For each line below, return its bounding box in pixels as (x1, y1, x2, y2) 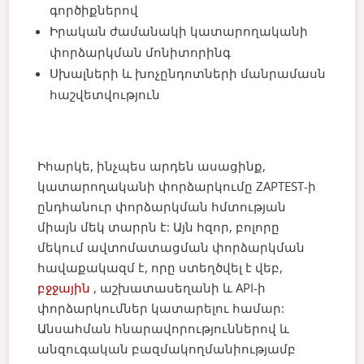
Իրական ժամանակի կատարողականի (50, 22, 309, 39)
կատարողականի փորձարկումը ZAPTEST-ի (37, 177, 317, 194)
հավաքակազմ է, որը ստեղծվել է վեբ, (37, 258, 284, 275)
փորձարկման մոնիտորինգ (50, 43, 232, 60)
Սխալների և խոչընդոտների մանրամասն (50, 64, 327, 81)
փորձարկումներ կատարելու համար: (37, 299, 285, 316)
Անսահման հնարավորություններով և (37, 319, 290, 336)
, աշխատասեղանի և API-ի (90, 279, 266, 296)
